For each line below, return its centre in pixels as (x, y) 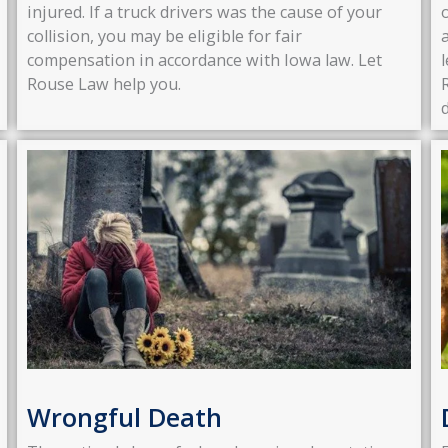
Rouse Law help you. (103, 83)
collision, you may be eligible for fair (164, 35)
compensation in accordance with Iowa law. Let (204, 59)
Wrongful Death (124, 416)
